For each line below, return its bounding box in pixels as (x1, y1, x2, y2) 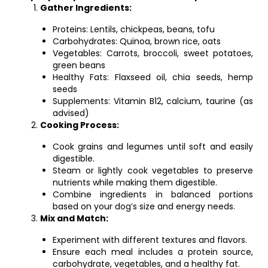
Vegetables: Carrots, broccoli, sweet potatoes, (53, 47, 253, 59)
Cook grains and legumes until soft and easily (53, 141, 253, 153)
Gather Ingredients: (40, 2, 132, 14)
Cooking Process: (40, 119, 119, 131)
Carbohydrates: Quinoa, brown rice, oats (53, 35, 221, 47)
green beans (53, 59, 105, 71)
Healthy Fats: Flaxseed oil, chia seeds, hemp (53, 71, 253, 83)
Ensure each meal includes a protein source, (53, 246, 253, 258)
